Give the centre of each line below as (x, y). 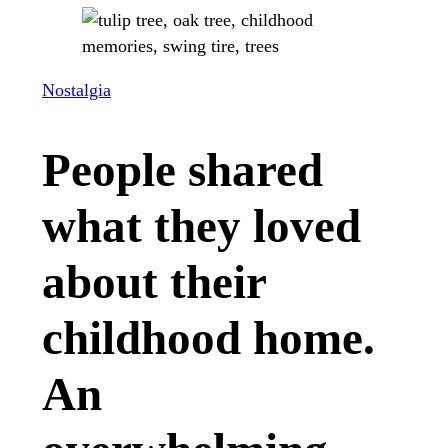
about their (154, 281)
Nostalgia (76, 89)
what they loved (201, 225)
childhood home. (208, 337)
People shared (182, 169)
